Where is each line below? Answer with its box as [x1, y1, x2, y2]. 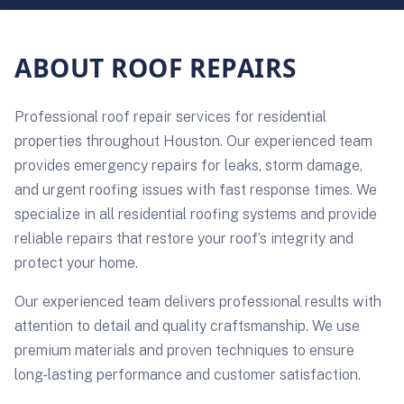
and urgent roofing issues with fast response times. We [14, 181, 377, 198]
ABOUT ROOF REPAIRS [14, 50, 297, 85]
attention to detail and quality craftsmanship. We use [14, 317, 360, 335]
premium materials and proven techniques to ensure [14, 342, 354, 359]
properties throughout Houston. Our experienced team [14, 133, 372, 150]
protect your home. [14, 254, 138, 271]
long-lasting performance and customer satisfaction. [14, 366, 361, 383]
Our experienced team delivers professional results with [14, 293, 381, 310]
